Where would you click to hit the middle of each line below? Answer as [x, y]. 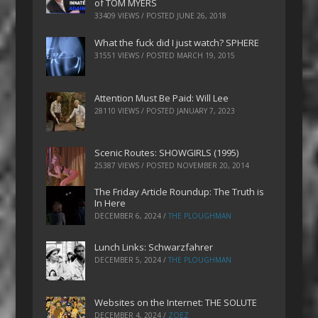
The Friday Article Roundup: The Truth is [180, 192]
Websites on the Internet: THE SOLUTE [176, 302]
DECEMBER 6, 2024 [128, 216]
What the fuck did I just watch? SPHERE [177, 42]
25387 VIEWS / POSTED [136, 166]
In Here [110, 203]
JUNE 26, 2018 [202, 16]
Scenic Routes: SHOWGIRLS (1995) [167, 153]
